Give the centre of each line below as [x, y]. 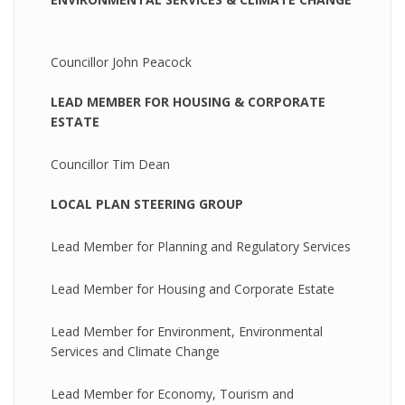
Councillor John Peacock [121, 62]
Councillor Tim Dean [110, 164]
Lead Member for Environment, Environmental [187, 331]
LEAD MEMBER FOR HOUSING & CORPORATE [188, 102]
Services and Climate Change [135, 351]
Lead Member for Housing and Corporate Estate [193, 289]
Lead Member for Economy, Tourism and [172, 394]
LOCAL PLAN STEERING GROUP [147, 204]
